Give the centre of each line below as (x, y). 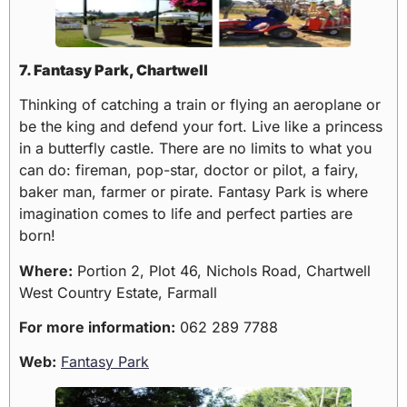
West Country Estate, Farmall (118, 292)
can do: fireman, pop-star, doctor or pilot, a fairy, (189, 170)
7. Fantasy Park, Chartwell (114, 70)
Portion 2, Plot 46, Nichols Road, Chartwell (222, 270)
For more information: (97, 328)
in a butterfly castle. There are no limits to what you (195, 149)
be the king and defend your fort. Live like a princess (201, 127)
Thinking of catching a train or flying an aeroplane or (200, 105)
